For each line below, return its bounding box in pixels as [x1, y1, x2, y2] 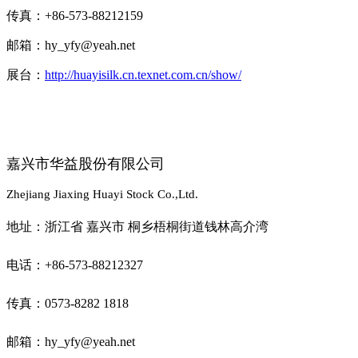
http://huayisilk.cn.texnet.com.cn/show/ [45, 68, 241, 82]
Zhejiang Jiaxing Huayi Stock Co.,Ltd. [6, 188, 198, 201]
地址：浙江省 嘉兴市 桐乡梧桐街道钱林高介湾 [6, 220, 268, 234]
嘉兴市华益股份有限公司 [6, 156, 165, 173]
